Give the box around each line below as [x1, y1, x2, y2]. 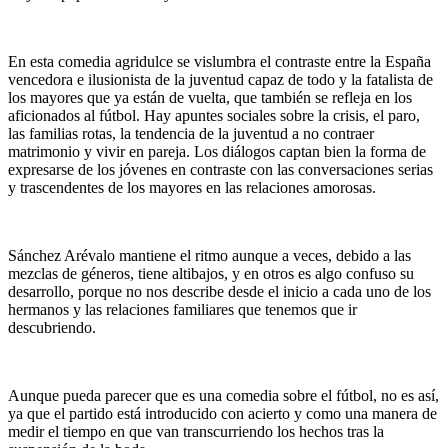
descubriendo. [8, 318, 96, 336]
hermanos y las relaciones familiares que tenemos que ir [8, 300, 357, 318]
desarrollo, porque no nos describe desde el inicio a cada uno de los [8, 282, 431, 300]
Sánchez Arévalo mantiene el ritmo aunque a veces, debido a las [8, 246, 411, 264]
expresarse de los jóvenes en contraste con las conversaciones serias [8, 160, 433, 178]
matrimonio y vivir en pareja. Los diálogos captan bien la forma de [8, 142, 426, 160]
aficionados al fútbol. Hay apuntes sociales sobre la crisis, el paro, [8, 106, 420, 124]
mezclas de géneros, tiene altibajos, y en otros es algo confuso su [8, 264, 414, 282]
